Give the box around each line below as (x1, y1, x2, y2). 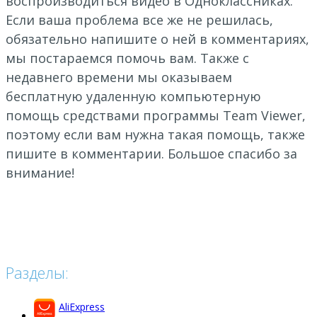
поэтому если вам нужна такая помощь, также (6, 125, 305, 143)
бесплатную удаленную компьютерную (6, 87, 261, 105)
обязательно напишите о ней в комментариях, (6, 30, 309, 47)
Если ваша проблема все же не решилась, (6, 11, 273, 28)
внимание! (6, 163, 74, 181)
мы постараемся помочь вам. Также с (6, 49, 249, 67)
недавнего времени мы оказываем (6, 68, 232, 86)
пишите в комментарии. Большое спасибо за (6, 144, 297, 162)
